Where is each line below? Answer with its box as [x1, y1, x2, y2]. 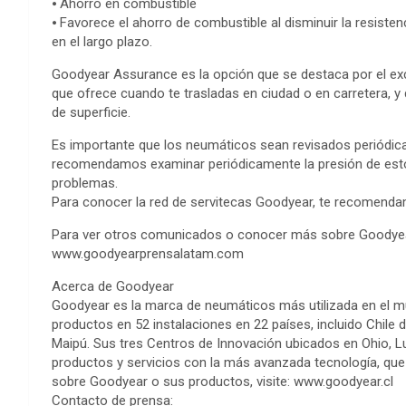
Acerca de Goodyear [52, 278, 174, 295]
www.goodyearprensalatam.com [52, 246, 244, 262]
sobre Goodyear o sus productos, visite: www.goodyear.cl [52, 373, 393, 390]
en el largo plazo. [52, 34, 152, 50]
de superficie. [52, 104, 130, 121]
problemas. [52, 175, 118, 191]
